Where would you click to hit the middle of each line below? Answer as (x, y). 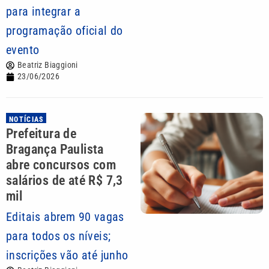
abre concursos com (61, 165)
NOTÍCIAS (27, 119)
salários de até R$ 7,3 (65, 180)
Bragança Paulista (55, 149)
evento (23, 50)
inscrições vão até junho (67, 255)
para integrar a (44, 11)
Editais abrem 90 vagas (65, 217)
